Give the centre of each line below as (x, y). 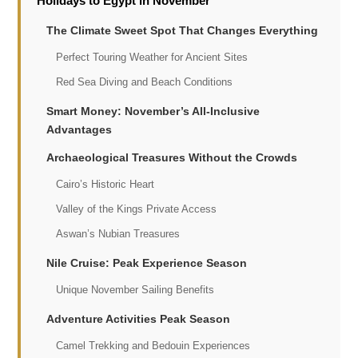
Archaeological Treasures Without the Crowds (172, 157)
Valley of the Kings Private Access (137, 209)
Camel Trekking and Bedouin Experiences (153, 346)
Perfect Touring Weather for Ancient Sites (152, 57)
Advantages (80, 129)
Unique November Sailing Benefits (135, 290)
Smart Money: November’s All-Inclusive (153, 111)
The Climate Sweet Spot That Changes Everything (183, 30)
